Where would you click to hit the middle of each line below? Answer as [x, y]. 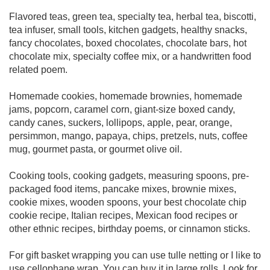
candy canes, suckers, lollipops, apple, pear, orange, [121, 123]
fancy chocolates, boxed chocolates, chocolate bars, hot [128, 43]
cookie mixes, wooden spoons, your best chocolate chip [128, 202]
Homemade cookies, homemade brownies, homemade [126, 96]
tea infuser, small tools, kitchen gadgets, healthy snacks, [128, 30]
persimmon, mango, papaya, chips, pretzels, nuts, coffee [128, 136]
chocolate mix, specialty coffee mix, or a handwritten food [130, 56]
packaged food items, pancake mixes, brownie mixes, [123, 189]
